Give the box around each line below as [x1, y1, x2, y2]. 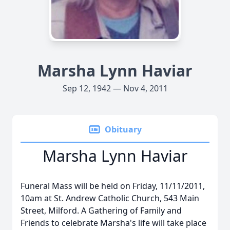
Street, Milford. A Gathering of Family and [21, 205, 182, 216]
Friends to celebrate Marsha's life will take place [21, 217, 206, 228]
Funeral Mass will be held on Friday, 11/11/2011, [21, 180, 205, 191]
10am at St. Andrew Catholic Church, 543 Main [21, 193, 199, 204]
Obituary [105, 124, 142, 135]
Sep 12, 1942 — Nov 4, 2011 [62, 83, 168, 94]
